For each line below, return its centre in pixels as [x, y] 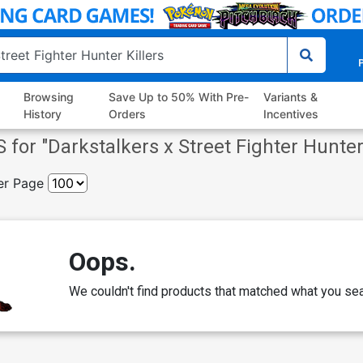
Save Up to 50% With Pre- [178, 97]
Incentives [290, 114]
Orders [127, 114]
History [43, 114]
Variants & [290, 97]
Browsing [49, 97]
